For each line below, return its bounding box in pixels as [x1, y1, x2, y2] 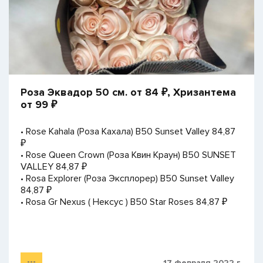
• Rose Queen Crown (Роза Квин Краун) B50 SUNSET [21, 149, 236, 161]
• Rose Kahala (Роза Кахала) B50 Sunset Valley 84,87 [21, 126, 235, 138]
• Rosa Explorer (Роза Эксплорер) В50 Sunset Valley [21, 173, 234, 185]
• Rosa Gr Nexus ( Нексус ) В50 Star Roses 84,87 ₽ [21, 196, 227, 208]
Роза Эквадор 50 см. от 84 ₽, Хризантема [21, 86, 236, 99]
